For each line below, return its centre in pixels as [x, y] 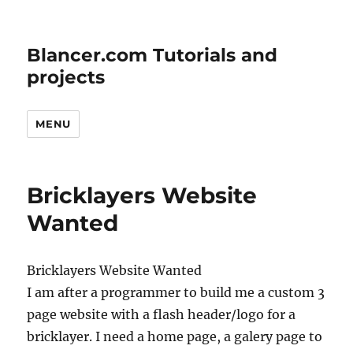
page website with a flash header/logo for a [162, 314]
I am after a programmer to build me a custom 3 [176, 292]
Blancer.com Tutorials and [152, 55]
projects [66, 77]
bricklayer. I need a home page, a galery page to [175, 336]
